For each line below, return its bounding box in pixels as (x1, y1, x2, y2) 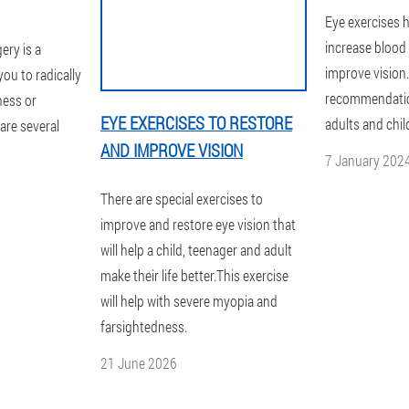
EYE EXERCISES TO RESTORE (100, 111, 292, 134)
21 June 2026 (100, 353, 177, 372)
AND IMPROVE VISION (100, 139, 243, 162)
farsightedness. (100, 317, 187, 336)
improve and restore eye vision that (100, 215, 296, 234)
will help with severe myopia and (100, 291, 278, 310)
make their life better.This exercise (100, 266, 288, 285)
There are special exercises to (100, 189, 263, 208)
